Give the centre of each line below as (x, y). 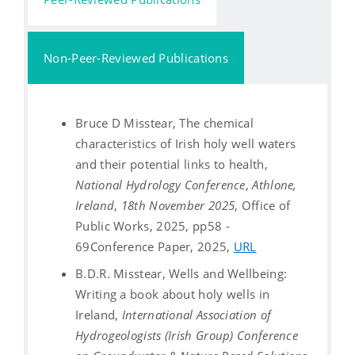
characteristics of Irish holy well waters (186, 143)
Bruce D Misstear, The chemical (165, 122)
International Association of (197, 314)
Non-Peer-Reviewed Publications (136, 57)
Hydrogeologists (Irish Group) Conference (187, 335)
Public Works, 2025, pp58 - (153, 225)
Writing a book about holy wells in (173, 294)
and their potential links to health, (172, 164)
